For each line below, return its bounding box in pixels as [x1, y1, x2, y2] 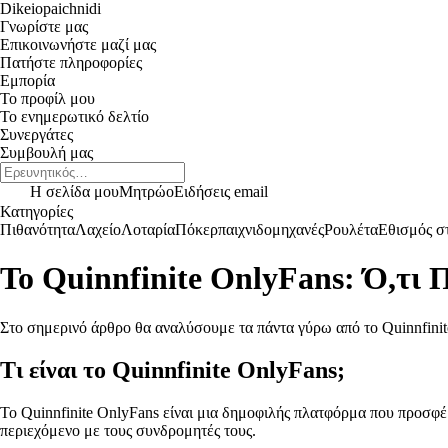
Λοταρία [121, 221, 175, 238]
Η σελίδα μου [30, 183, 119, 200]
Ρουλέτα [324, 221, 378, 238]
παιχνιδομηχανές [218, 221, 324, 238]
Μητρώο [119, 183, 174, 200]
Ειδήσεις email [174, 183, 268, 200]
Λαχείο [75, 221, 121, 238]
